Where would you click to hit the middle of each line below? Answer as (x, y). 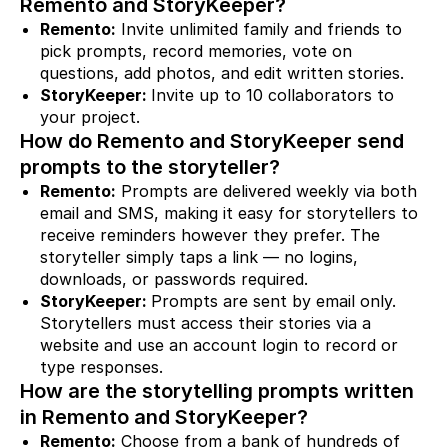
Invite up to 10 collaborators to (272, 94)
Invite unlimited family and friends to (259, 28)
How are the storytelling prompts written (217, 390)
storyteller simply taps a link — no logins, (199, 256)
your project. (90, 116)
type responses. (101, 366)
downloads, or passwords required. (174, 278)
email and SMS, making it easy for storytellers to (229, 212)
